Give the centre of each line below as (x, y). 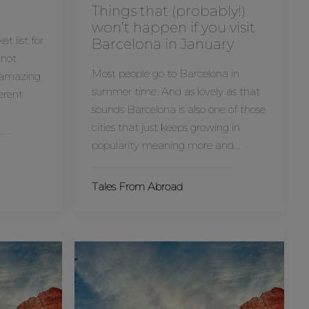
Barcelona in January (162, 44)
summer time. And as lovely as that (176, 91)
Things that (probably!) (168, 11)
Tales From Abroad (137, 187)
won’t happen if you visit (173, 28)
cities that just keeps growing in (166, 127)
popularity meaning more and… (166, 145)
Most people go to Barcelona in (165, 73)
